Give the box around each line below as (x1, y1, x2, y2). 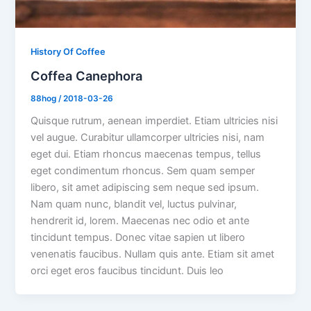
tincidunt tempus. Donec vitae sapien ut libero (31, 231, 246, 244)
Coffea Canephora (31, 67, 143, 83)
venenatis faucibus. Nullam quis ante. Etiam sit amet (31, 248, 275, 261)
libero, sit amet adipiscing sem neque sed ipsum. (31, 181, 260, 194)
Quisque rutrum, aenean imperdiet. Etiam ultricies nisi (31, 115, 278, 128)
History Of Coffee (31, 47, 106, 58)
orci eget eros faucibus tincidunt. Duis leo (31, 264, 224, 278)
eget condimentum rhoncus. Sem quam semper (31, 165, 255, 178)
